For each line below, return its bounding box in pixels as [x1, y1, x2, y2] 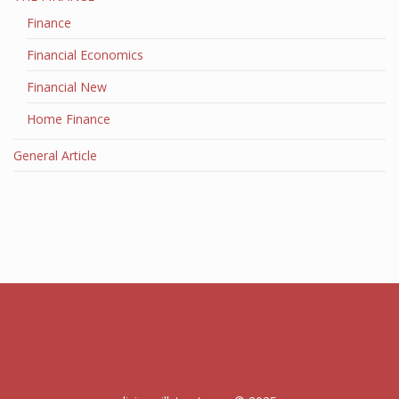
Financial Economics [27, 46, 143, 63]
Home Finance [27, 110, 110, 127]
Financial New [27, 78, 107, 95]
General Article [13, 147, 97, 164]
